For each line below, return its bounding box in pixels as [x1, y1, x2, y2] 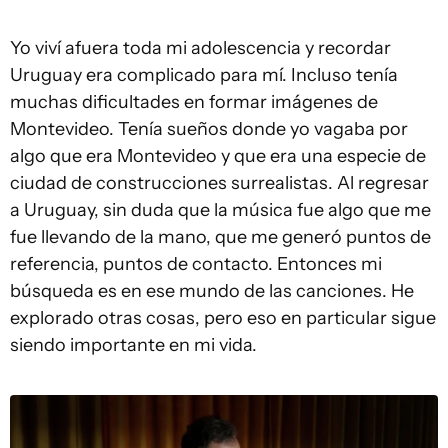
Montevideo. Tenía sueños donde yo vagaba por [10, 117, 408, 140]
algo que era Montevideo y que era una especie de [10, 144, 426, 167]
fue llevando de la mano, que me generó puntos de [10, 225, 431, 248]
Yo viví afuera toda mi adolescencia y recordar [10, 36, 391, 59]
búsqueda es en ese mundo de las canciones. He [10, 279, 414, 302]
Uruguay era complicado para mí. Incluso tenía [10, 63, 398, 86]
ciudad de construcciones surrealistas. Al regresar [10, 171, 429, 194]
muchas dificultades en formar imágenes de [10, 90, 378, 113]
